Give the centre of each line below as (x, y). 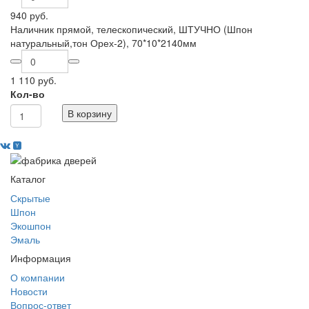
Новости (29, 291)
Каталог (28, 179)
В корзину (89, 113)
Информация (41, 258)
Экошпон (31, 226)
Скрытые (30, 198)
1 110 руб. (33, 80)
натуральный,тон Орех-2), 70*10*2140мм (103, 43)
